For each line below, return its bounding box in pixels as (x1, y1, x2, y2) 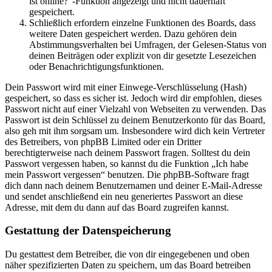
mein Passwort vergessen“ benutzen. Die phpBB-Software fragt (5, 169, 249, 180)
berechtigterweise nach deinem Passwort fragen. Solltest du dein (5, 147, 250, 158)
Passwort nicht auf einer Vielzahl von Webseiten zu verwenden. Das (5, 103, 266, 114)
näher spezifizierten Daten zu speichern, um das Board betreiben (5, 260, 251, 271)
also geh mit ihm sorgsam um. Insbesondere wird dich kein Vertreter (5, 125, 265, 136)
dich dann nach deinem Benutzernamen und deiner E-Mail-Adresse (5, 180, 262, 191)
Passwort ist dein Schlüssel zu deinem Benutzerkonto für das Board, (5, 114, 265, 125)
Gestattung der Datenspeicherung (5, 224, 171, 237)
